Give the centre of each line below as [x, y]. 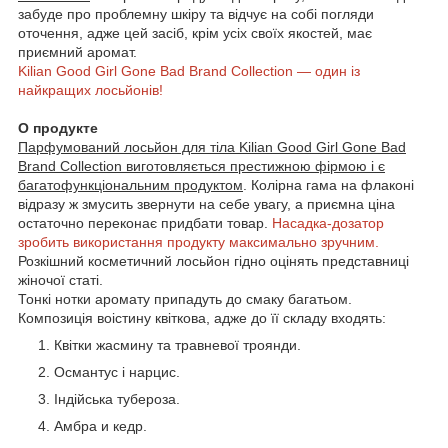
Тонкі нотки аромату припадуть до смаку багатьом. [185, 298]
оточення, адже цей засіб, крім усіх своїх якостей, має [195, 32]
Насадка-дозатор [328, 222]
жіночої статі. [60, 279]
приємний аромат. [77, 51]
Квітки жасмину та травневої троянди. [177, 344]
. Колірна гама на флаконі [328, 184]
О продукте [58, 127]
